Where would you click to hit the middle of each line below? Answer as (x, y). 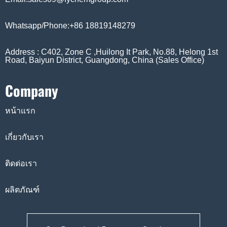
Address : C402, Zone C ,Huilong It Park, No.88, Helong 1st (111, 52)
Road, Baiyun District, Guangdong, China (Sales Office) (105, 60)
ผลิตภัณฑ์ (22, 190)
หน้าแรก (20, 111)
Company (32, 91)
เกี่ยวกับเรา (24, 137)
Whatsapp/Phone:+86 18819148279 (70, 26)
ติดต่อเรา (21, 164)
